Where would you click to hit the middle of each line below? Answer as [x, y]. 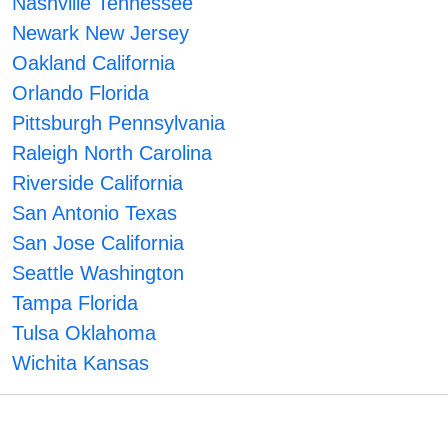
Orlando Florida [81, 93]
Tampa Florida [75, 303]
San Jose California [98, 243]
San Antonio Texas [95, 213]
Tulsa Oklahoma [84, 333]
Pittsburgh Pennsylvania [119, 123]
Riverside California [98, 183]
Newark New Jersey [101, 33]
